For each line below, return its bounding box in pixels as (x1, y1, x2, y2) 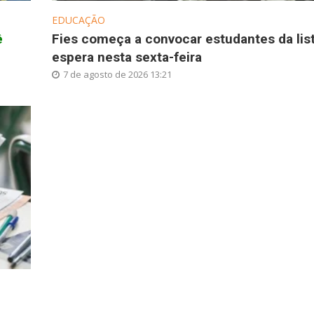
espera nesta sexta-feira (51, 48, 202, 65)
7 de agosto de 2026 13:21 (62, 67, 172, 81)
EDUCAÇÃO (51, 13, 105, 27)
